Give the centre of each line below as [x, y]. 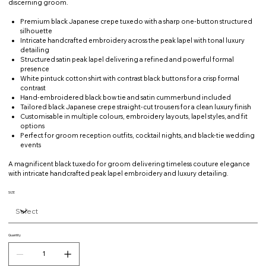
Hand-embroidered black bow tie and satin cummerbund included [125, 97]
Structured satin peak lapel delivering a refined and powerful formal [127, 59]
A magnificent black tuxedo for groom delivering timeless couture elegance [129, 164]
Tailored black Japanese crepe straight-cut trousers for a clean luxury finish [135, 107]
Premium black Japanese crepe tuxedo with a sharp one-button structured [136, 21]
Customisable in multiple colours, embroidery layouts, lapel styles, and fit [134, 116]
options [32, 126]
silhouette [36, 31]
